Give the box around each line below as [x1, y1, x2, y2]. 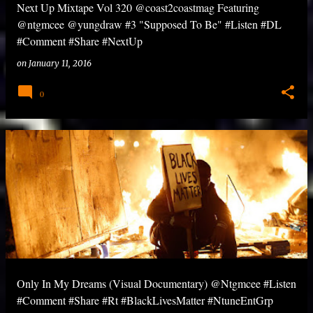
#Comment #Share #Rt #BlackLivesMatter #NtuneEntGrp [17, 293, 273, 307]
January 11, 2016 [29, 58, 92, 68]
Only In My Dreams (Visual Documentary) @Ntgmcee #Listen [17, 276, 296, 291]
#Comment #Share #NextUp [17, 34, 143, 48]
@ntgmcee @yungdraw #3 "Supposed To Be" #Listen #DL [17, 17, 282, 31]
